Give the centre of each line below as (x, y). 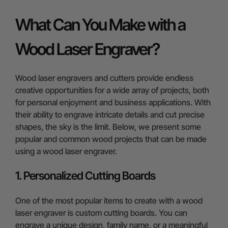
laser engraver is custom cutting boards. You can (101, 212)
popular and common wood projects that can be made (111, 139)
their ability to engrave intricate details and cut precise (110, 114)
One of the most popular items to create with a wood (109, 200)
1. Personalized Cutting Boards (85, 175)
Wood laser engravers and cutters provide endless (104, 78)
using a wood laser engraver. (66, 151)
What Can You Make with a (100, 24)
